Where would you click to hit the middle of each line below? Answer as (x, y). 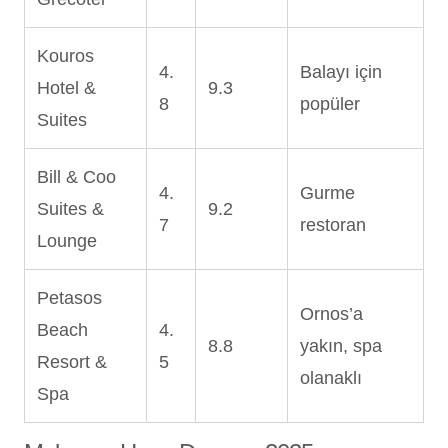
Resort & (72, 361)
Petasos (69, 297)
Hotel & (66, 87)
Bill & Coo (76, 176)
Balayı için (341, 71)
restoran (333, 224)
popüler (330, 103)
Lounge (67, 240)
